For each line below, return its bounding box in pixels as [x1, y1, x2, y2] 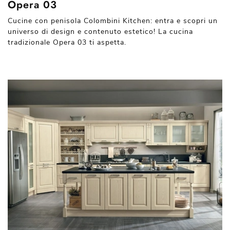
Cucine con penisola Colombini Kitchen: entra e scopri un [8, 15, 218, 26]
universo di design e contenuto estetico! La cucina [8, 26, 193, 36]
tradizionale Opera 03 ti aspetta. [8, 37, 126, 47]
